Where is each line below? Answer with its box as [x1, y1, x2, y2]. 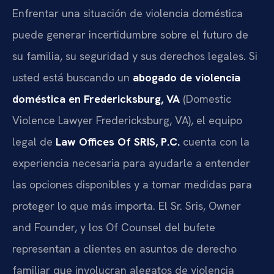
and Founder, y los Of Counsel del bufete [12, 220, 215, 234]
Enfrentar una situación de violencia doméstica [12, 6, 243, 20]
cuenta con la [180, 134, 250, 149]
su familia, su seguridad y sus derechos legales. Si [12, 48, 257, 63]
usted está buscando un [12, 70, 133, 84]
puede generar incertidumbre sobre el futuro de [12, 27, 248, 42]
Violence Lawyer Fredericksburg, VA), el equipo [12, 113, 242, 127]
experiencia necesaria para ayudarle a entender [12, 155, 250, 170]
